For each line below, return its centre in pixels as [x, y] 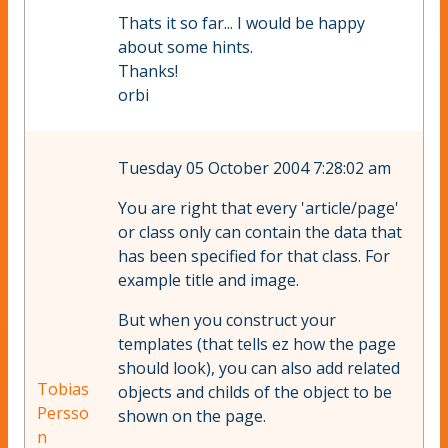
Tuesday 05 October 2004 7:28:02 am [254, 168]
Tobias [63, 389]
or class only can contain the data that [260, 232]
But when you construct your [227, 320]
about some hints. [185, 47]
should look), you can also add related [259, 368]
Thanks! [148, 71]
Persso [63, 413]
